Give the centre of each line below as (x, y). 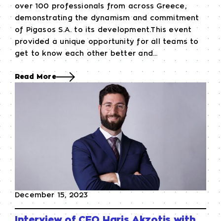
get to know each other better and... (86, 54)
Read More (36, 77)
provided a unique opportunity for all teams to (107, 42)
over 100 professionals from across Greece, (101, 6)
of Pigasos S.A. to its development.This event (103, 30)
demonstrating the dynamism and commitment (107, 18)
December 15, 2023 (52, 195)
